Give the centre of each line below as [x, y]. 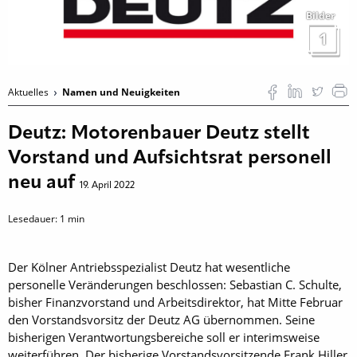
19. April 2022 [107, 185]
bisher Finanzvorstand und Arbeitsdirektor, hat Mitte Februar [175, 302]
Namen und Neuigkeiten [121, 92]
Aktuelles [29, 92]
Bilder [320, 15]
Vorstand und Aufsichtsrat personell [170, 158]
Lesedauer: [34, 218]
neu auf [44, 183]
